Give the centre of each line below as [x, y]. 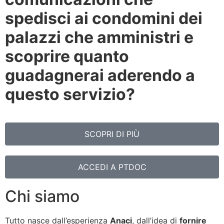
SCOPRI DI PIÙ [112, 134]
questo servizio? [70, 94]
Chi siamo [42, 196]
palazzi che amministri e [99, 37]
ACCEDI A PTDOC [112, 167]
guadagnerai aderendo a [100, 75]
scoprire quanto [67, 56]
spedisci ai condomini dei [104, 18]
